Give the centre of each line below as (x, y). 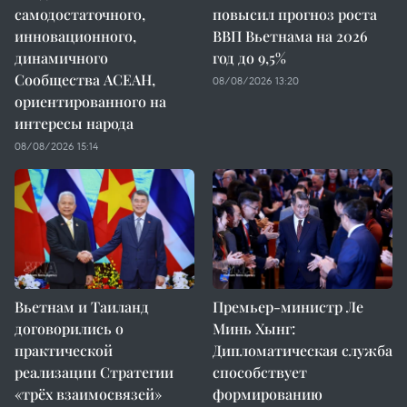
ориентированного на (90, 101)
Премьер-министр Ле (288, 307)
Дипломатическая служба (303, 350)
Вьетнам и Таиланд (82, 307)
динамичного (61, 58)
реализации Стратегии (94, 372)
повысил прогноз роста (295, 14)
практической (64, 350)
